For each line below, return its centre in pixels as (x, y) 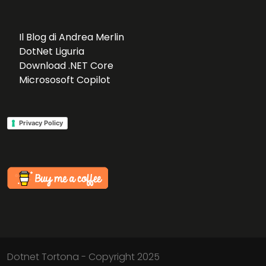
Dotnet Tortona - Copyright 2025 (83, 256)
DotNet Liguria (52, 51)
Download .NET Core (66, 65)
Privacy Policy (41, 123)
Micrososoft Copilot (65, 80)
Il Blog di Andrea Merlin (72, 37)
